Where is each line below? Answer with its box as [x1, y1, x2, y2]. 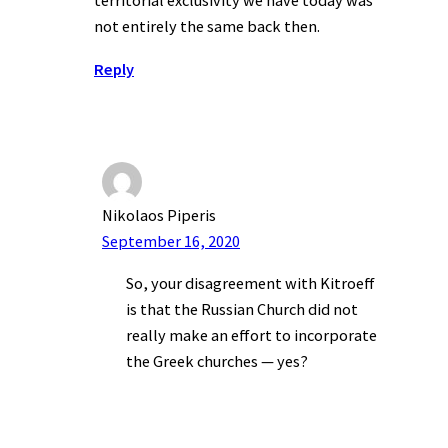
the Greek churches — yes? [126, 350, 308, 371]
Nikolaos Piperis [102, 204, 216, 225]
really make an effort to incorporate [126, 324, 377, 345]
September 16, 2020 [102, 230, 240, 251]
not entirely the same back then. [94, 16, 320, 37]
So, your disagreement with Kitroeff [126, 272, 375, 293]
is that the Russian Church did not [126, 298, 358, 319]
